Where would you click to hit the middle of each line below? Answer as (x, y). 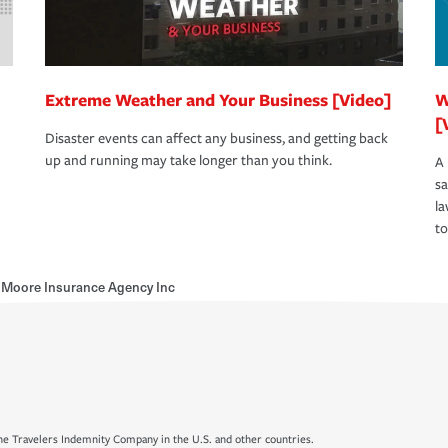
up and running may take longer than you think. (188, 161)
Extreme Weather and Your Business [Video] (218, 100)
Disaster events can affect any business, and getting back (216, 139)
